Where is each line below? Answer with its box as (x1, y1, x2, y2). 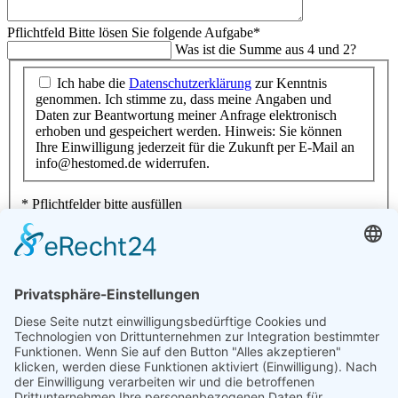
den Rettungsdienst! (31, 269, 146, 285)
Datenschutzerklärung (129, 75, 251, 91)
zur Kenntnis (251, 75, 327, 91)
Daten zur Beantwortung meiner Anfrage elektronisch (36, 107, 337, 123)
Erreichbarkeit (7, 330, 97, 346)
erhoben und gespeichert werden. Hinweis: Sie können (36, 123, 342, 139)
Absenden (14, 239, 66, 253)
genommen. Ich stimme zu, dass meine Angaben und (36, 91, 331, 107)
